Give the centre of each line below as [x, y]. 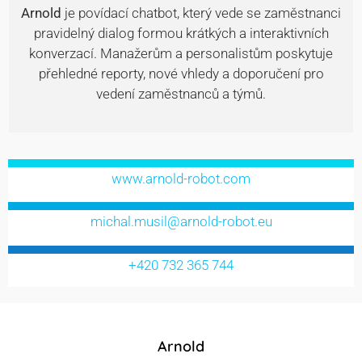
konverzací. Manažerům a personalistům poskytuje [181, 54]
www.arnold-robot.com [181, 178]
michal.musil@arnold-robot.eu [181, 222]
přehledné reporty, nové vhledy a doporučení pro [181, 74]
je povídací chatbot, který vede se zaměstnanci [203, 13]
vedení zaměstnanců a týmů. [181, 94]
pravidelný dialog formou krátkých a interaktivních [181, 34]
